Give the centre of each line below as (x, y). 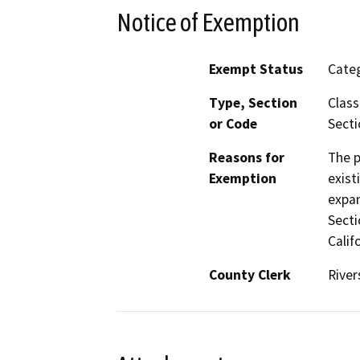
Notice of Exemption (208, 22)
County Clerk (250, 275)
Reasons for (247, 158)
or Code (233, 124)
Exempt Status (256, 70)
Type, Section (253, 103)
